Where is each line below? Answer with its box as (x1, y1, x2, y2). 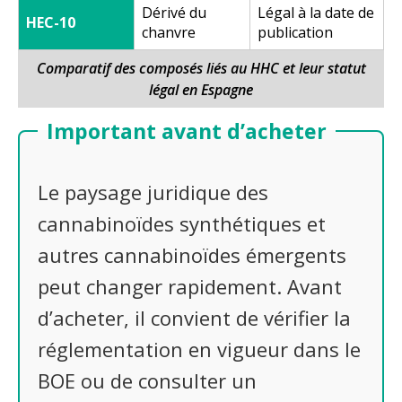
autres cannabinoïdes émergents (38, 241, 346, 269)
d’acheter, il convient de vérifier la (38, 304, 351, 332)
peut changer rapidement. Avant (38, 273, 342, 301)
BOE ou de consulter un (38, 367, 257, 395)
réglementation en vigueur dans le (38, 336, 361, 363)
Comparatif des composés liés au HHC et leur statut (36, 57, 366, 78)
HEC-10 (26, 12, 75, 32)
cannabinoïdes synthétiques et (38, 210, 326, 238)
